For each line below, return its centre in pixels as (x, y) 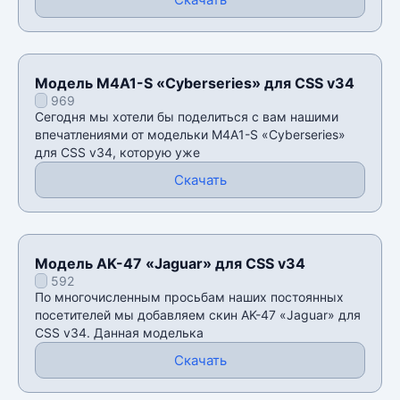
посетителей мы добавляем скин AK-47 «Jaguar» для (198, 314)
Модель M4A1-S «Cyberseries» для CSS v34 (195, 83)
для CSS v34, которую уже (117, 152)
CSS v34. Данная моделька (119, 332)
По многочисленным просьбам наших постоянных (189, 296)
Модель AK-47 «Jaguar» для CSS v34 (170, 263)
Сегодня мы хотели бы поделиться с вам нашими (187, 116)
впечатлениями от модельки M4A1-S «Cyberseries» (190, 134)
